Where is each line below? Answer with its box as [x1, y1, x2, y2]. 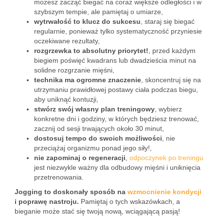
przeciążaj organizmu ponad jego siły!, [34, 144, 152, 152]
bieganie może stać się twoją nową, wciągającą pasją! [15, 207, 180, 215]
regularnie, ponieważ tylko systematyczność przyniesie [34, 27, 202, 35]
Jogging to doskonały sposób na [15, 188, 127, 196]
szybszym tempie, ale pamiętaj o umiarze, [34, 8, 163, 16]
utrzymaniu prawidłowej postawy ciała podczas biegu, [34, 86, 198, 93]
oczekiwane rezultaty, [34, 37, 100, 45]
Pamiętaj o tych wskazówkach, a [79, 198, 180, 205]
